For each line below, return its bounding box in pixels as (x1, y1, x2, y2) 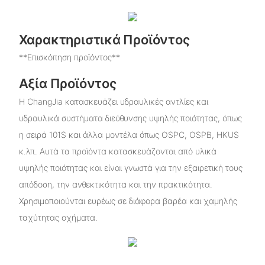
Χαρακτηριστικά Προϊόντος (18, 32, 190, 47)
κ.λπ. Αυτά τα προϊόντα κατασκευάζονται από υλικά (18, 146, 216, 156)
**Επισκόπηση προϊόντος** (18, 52, 120, 63)
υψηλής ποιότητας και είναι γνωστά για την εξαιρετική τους (18, 162, 243, 173)
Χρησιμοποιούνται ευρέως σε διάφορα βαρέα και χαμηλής (18, 195, 237, 206)
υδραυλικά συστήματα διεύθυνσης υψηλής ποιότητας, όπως (18, 112, 242, 123)
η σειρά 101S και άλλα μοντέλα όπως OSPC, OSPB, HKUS (18, 129, 239, 140)
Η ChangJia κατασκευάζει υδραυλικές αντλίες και (18, 96, 208, 106)
